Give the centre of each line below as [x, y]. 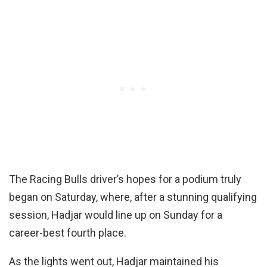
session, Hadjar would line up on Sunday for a [116, 215]
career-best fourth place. [69, 233]
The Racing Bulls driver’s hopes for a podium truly [125, 179]
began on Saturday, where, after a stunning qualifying [133, 197]
